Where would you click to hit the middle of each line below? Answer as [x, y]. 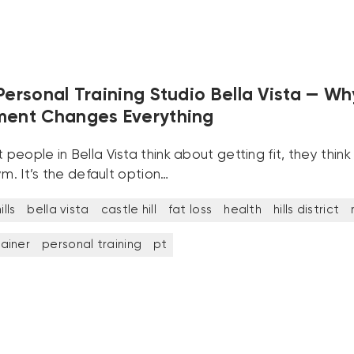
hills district [306, 209]
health [243, 209]
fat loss [190, 209]
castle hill [128, 209]
